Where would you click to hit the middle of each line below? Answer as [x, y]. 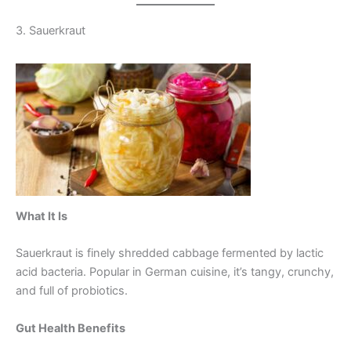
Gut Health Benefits [71, 328]
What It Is [42, 217]
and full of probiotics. [72, 291]
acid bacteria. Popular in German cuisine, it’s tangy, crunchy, [175, 272]
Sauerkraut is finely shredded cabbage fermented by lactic [170, 253]
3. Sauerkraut [51, 31]
